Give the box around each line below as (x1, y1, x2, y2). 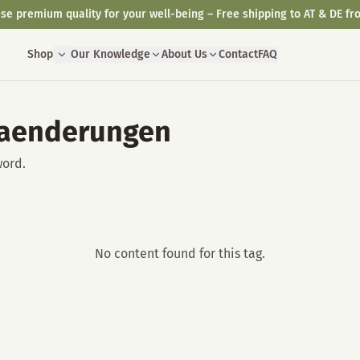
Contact (218, 47, 258, 61)
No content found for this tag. (95, 246, 265, 261)
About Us (161, 47, 207, 61)
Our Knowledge (70, 47, 150, 61)
